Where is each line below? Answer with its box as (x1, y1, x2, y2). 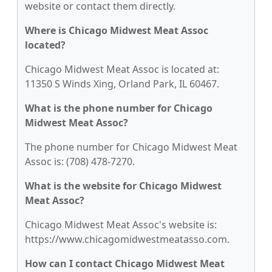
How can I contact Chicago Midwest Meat (25, 257, 225, 270)
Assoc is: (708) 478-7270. (25, 155, 135, 168)
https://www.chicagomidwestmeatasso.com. (25, 233, 229, 246)
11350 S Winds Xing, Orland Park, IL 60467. (25, 77, 219, 90)
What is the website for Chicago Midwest (25, 179, 222, 192)
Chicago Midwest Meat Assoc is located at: (25, 63, 219, 76)
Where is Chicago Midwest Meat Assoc (25, 24, 208, 37)
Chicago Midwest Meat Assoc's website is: (25, 218, 217, 231)
